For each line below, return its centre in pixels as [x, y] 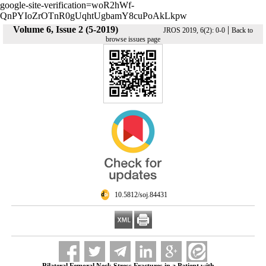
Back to [242, 30]
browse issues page [133, 39]
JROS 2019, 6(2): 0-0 [194, 30]
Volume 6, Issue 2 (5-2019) [66, 29]
